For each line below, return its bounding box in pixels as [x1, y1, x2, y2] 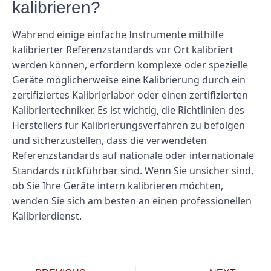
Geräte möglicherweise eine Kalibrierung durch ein [12, 73, 246, 87]
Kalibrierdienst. [12, 209, 82, 223]
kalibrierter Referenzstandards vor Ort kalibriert [12, 43, 233, 57]
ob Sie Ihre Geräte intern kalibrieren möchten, [12, 179, 223, 193]
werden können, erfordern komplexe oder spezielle [12, 58, 248, 72]
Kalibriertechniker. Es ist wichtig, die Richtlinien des [12, 103, 244, 117]
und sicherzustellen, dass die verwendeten [12, 134, 207, 148]
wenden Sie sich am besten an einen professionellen [12, 194, 252, 208]
